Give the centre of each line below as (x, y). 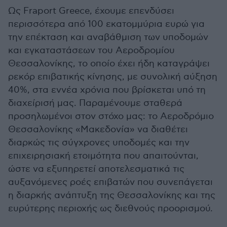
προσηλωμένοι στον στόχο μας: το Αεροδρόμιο (111, 116)
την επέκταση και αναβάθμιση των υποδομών (108, 37)
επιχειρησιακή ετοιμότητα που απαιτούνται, (103, 156)
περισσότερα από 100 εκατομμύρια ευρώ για (106, 24)
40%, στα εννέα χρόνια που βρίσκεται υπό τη (107, 90)
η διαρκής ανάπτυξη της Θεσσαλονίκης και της (112, 195)
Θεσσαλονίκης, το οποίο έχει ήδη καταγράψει (109, 64)
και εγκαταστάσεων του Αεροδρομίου (91, 50)
